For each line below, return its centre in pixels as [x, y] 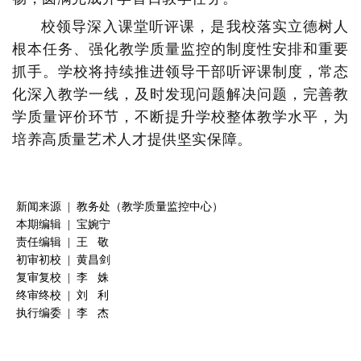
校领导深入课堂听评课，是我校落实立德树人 [195, 27]
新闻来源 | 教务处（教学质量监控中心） [120, 207]
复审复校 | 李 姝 [62, 278]
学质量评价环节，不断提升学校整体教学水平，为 [180, 117]
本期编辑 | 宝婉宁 [63, 225]
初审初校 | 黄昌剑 [63, 260]
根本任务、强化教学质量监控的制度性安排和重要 [180, 50]
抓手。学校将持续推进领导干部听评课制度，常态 [180, 72]
